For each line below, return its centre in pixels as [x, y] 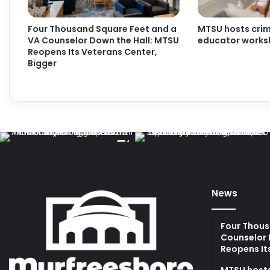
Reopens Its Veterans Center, [93, 52]
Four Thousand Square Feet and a [102, 29]
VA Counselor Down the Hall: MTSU [103, 41]
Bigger [42, 64]
